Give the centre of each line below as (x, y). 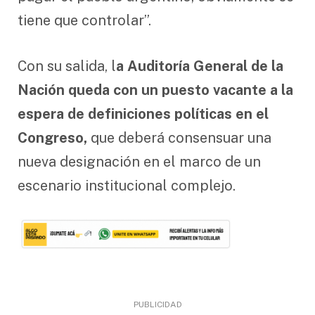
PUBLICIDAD (157, 305)
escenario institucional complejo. (127, 185)
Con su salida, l (67, 66)
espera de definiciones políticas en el (143, 114)
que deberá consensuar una (179, 137)
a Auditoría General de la (200, 66)
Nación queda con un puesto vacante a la (155, 90)
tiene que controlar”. (84, 20)
